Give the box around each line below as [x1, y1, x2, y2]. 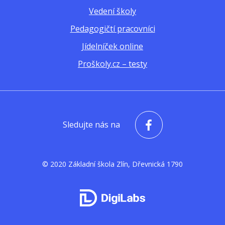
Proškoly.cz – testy [78, 58, 147, 70]
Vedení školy [89, 6, 136, 17]
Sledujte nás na [62, 119, 120, 131]
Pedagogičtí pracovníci [70, 23, 155, 35]
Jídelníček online [82, 41, 143, 52]
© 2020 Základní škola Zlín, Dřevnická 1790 [42, 159, 183, 169]
